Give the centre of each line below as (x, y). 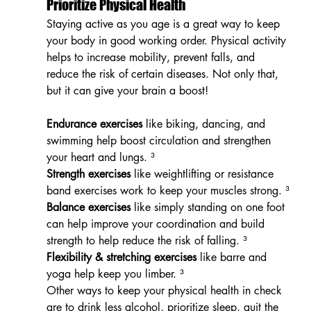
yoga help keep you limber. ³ (115, 274)
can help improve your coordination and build (157, 224)
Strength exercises (88, 174)
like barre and (233, 257)
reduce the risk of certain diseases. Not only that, (164, 74)
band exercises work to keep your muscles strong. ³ (168, 190)
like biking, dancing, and (205, 124)
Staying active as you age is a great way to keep (165, 24)
